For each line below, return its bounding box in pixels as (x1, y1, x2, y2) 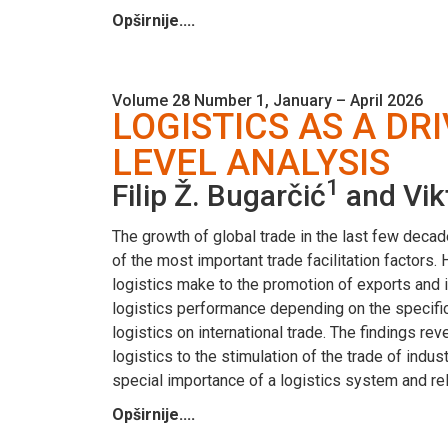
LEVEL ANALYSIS (112, 141, 390, 184)
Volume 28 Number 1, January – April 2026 (112, 90, 423, 110)
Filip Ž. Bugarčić (112, 177, 326, 213)
